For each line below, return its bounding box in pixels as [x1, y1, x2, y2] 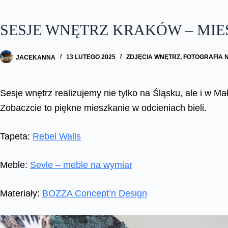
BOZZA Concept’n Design [42, 188, 147, 199]
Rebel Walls [33, 131, 81, 142]
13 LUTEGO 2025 [66, 53, 116, 61]
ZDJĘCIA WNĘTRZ [126, 53, 180, 61]
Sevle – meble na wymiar [30, 160, 132, 170]
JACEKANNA [16, 53, 55, 61]
